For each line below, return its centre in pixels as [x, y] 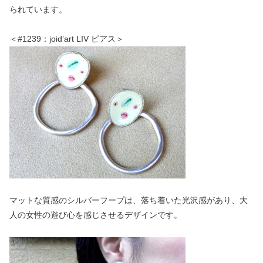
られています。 [38, 9]
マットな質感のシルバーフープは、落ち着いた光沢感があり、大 [129, 200]
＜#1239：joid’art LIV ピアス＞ [67, 39]
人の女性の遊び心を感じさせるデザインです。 [96, 215]
